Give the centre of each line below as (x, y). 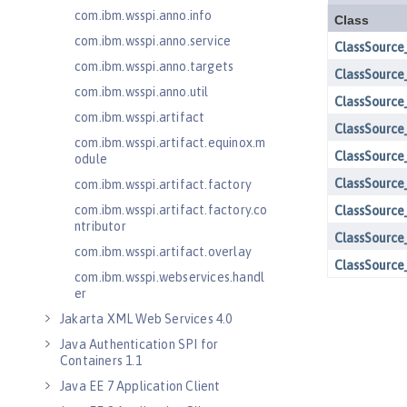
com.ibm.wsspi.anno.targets (154, 66)
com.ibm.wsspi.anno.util (142, 92)
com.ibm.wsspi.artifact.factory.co (171, 210)
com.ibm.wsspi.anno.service (153, 41)
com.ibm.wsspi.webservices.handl (170, 277)
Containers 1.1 (101, 361)
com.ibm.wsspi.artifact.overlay (163, 252)
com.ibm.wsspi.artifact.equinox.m (170, 143)
